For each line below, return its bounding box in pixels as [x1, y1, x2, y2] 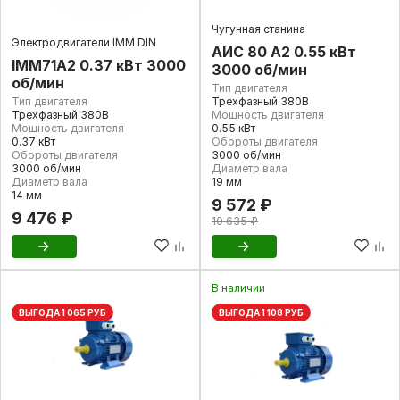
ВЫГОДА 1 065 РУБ [19, 307, 106, 318]
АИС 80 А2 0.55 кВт [212, 43, 356, 61]
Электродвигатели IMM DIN [12, 36, 156, 49]
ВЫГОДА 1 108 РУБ [219, 307, 304, 318]
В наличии [212, 281, 265, 295]
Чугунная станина [212, 22, 305, 36]
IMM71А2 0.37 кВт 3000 [12, 56, 186, 74]
